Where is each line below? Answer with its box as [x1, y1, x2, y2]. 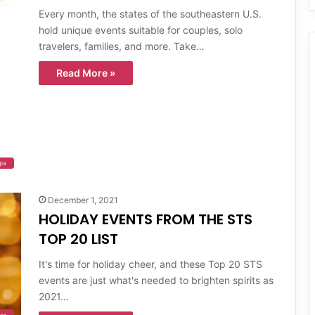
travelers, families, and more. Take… [39, 39, 205, 52]
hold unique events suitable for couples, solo [39, 23, 243, 36]
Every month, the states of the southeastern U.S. [39, 7, 262, 20]
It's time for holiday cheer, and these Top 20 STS [39, 257, 262, 270]
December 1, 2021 [48, 194, 118, 205]
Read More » [56, 66, 115, 79]
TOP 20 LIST [39, 229, 118, 249]
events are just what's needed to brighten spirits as [39, 274, 274, 286]
